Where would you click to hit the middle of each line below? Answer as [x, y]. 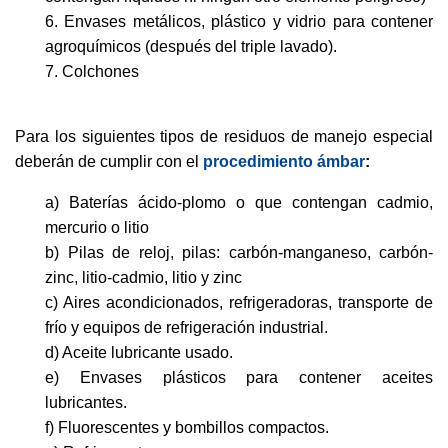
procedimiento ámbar [284, 161]
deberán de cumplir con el [109, 161]
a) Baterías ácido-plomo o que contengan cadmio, [239, 202]
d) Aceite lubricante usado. [139, 352]
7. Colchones [92, 71]
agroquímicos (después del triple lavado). [191, 46]
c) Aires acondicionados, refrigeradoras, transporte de [239, 302]
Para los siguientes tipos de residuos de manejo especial [224, 136]
